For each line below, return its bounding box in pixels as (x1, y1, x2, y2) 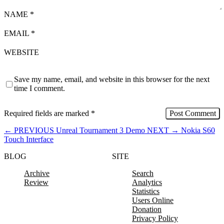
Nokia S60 (181, 126, 215, 135)
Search (132, 169, 153, 178)
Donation (132, 205, 161, 214)
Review (24, 178, 48, 187)
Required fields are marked (4, 109, 91, 118)
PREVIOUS (12, 126, 56, 135)
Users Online (132, 196, 173, 205)
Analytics (132, 178, 162, 187)
